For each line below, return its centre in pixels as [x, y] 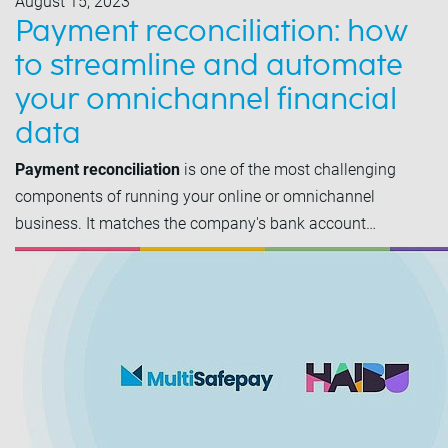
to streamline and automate [209, 66]
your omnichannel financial [206, 100]
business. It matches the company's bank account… [195, 223]
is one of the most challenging [288, 169]
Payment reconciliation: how [211, 32]
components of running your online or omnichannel [195, 196]
